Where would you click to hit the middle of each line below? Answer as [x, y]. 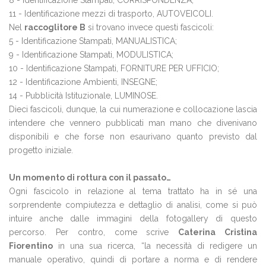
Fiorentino [31, 246]
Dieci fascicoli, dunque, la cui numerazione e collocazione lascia [133, 109]
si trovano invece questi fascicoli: [150, 27]
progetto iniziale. [41, 150]
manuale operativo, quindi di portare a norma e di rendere [133, 259]
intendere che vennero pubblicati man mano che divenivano [133, 123]
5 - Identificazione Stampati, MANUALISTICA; [93, 41]
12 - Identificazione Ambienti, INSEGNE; [83, 82]
